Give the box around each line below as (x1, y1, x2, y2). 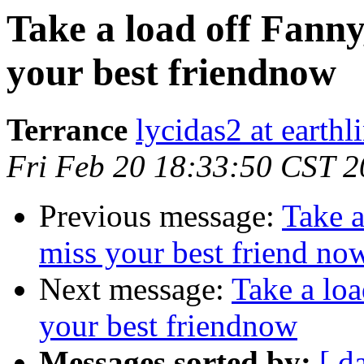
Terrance (6, 112, 128, 148)
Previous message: (39, 198, 282, 234)
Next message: (39, 271, 232, 307)
